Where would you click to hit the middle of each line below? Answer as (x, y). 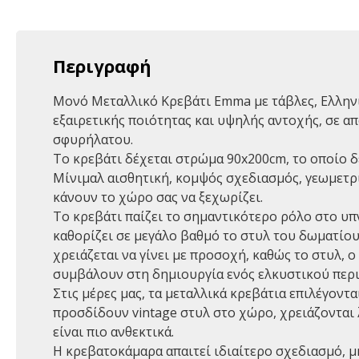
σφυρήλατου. (93, 139)
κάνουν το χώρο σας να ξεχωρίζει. (158, 197)
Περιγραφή (102, 66)
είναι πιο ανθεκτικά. (113, 332)
